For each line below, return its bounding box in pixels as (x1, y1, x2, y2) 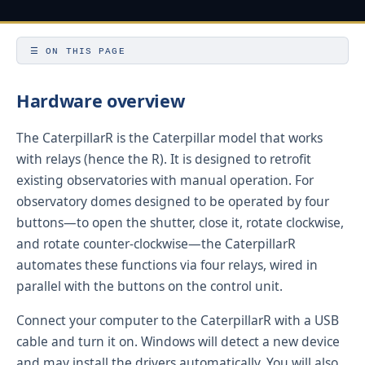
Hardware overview (16, 89, 185, 113)
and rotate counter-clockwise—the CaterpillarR (16, 235, 296, 253)
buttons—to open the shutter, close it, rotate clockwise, (16, 213, 344, 232)
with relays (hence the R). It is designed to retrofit (16, 150, 311, 169)
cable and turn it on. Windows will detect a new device (16, 332, 340, 351)
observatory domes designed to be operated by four (16, 192, 329, 211)
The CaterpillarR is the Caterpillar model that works (16, 129, 323, 147)
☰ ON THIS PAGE (30, 46, 125, 56)
